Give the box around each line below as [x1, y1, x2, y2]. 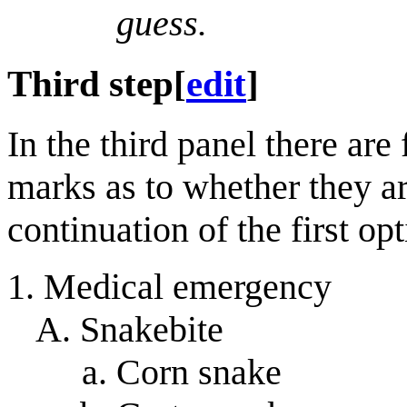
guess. [116, 3, 207, 45]
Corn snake [116, 351, 282, 392]
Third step [7, 63, 174, 105]
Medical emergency [44, 265, 332, 307]
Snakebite [80, 308, 223, 350]
